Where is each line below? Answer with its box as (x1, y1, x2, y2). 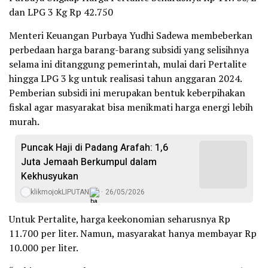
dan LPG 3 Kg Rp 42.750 (9, 5, 113, 19)
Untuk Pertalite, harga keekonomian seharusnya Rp (9, 212, 230, 226)
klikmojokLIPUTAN (31, 187, 89, 198)
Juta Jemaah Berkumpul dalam (21, 155, 157, 170)
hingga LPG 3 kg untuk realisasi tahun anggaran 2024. (9, 72, 242, 86)
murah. (9, 115, 39, 129)
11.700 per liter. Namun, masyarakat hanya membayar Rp (9, 227, 257, 240)
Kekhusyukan (21, 169, 78, 184)
